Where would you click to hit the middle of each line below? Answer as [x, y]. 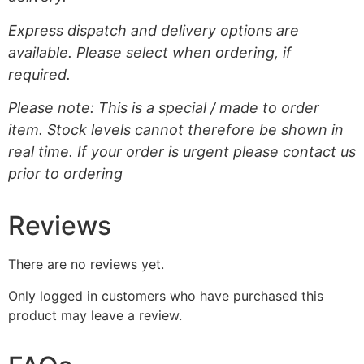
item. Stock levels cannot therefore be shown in [176, 130]
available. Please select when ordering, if [150, 52]
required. [39, 74]
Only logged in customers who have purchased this [166, 295]
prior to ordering [65, 174]
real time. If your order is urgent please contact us [182, 152]
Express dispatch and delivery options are [154, 30]
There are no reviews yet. [86, 264]
